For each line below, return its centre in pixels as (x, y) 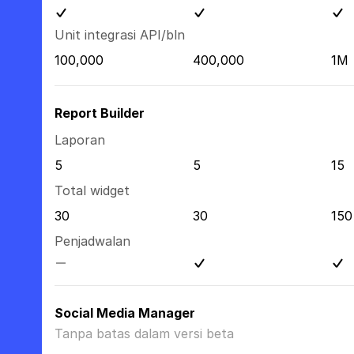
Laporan (79, 140)
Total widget (92, 190)
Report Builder (99, 113)
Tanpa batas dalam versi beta (144, 333)
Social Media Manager (124, 313)
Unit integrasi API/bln (119, 35)
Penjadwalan (92, 241)
